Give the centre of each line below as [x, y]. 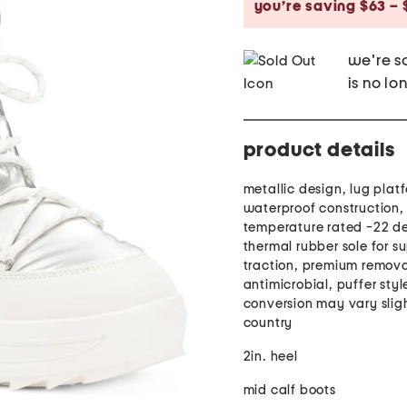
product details [319, 150]
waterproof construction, [323, 209]
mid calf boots [289, 391]
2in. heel [270, 357]
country [268, 323]
